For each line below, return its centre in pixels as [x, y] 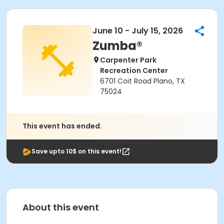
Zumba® [117, 46]
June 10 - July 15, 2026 [138, 31]
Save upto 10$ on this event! [76, 151]
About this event [61, 207]
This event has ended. [62, 126]
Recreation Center [134, 70]
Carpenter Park [128, 60]
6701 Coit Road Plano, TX [142, 81]
